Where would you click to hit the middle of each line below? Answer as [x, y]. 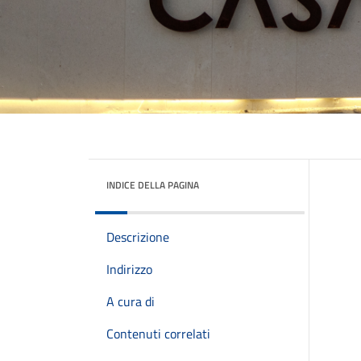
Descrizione [138, 237]
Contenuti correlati [158, 334]
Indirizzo [129, 269]
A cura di [131, 301]
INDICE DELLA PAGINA [153, 185]
